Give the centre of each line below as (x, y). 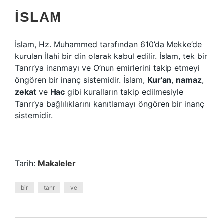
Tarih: (26, 163)
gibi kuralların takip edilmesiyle (124, 92)
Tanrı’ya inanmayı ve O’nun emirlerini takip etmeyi (107, 68)
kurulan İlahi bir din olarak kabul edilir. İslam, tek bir (111, 56)
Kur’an (159, 80)
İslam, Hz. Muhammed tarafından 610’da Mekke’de (108, 44)
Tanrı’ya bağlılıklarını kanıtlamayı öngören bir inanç (110, 104)
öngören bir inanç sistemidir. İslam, (81, 80)
